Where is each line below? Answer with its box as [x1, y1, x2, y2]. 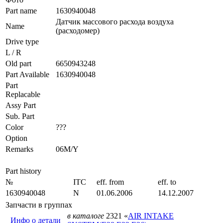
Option [5, 133, 27, 142]
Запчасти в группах [5, 200, 72, 209]
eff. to [158, 177, 176, 186]
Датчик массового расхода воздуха [56, 17, 174, 26]
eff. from [97, 177, 124, 186]
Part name [5, 6, 37, 15]
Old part [5, 59, 31, 68]
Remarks [5, 144, 33, 153]
